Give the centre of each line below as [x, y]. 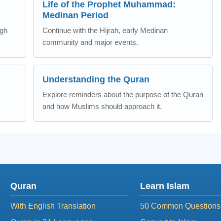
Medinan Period [75, 15]
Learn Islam [165, 186]
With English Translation [53, 206]
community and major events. [90, 42]
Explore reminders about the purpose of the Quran [123, 94]
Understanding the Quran [96, 79]
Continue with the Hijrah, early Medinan [105, 30]
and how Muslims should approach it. [102, 106]
